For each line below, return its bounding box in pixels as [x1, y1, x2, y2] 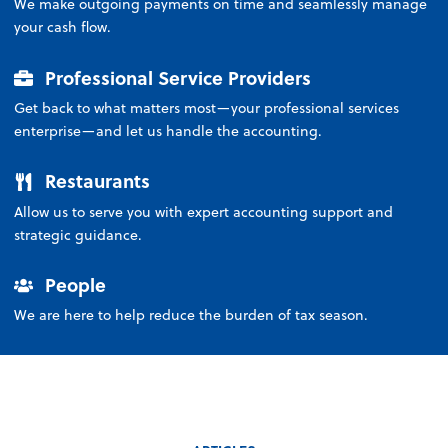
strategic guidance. [14, 223, 143, 245]
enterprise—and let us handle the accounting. [14, 120, 323, 142]
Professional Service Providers [39, 63, 311, 91]
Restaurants [39, 167, 150, 195]
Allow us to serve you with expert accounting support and [14, 200, 394, 222]
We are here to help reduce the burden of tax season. [14, 304, 369, 326]
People [39, 271, 106, 299]
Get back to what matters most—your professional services [14, 97, 400, 119]
